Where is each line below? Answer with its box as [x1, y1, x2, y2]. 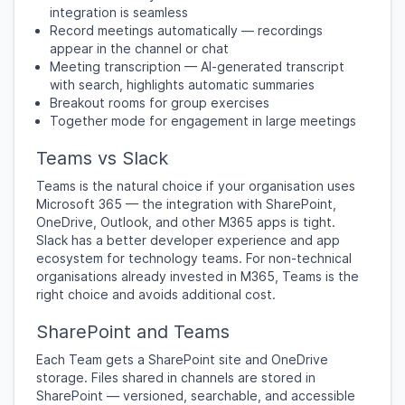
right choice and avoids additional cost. [36, 287, 276, 302]
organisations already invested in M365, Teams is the [36, 268, 359, 284]
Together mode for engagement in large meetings [50, 113, 356, 128]
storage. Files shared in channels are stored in [36, 370, 316, 385]
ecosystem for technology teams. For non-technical [36, 250, 352, 266]
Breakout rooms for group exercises [50, 95, 269, 110]
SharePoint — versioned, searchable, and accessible [36, 388, 355, 403]
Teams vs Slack [36, 147, 168, 169]
